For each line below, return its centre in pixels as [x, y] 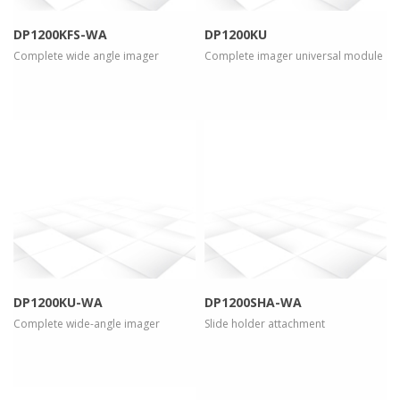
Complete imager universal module [294, 56]
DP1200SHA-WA [253, 303]
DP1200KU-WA [58, 303]
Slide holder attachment [265, 324]
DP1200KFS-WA [60, 35]
